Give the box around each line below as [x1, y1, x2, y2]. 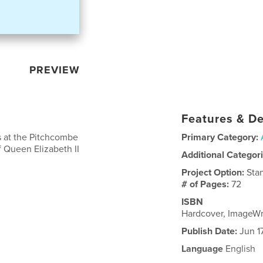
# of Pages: [181, 178, 232, 190]
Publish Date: [181, 225, 238, 237]
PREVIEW [29, 63, 80, 76]
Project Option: [181, 166, 247, 178]
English [223, 242, 256, 255]
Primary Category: [181, 131, 259, 143]
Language [181, 242, 224, 255]
